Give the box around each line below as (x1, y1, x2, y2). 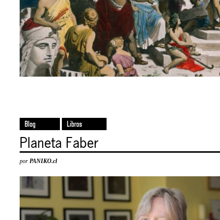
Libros (67, 119, 82, 129)
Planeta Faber (20, 134, 99, 153)
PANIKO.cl (29, 158, 57, 165)
